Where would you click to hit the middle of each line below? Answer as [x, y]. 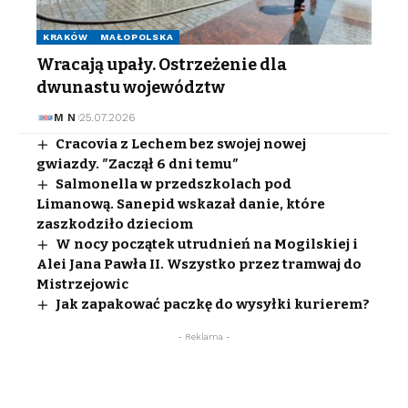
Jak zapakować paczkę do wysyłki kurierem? [213, 305]
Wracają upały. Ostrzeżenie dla [162, 65]
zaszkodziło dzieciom [115, 224]
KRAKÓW [66, 37]
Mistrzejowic [82, 285]
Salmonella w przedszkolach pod [174, 184]
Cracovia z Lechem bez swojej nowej [181, 144]
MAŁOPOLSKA [137, 37]
